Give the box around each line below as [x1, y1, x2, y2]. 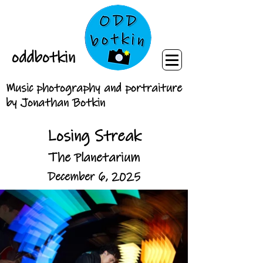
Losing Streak [47, 126, 141, 146]
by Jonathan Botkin [6, 96, 105, 110]
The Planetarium [48, 150, 140, 166]
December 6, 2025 [48, 170, 140, 184]
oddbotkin [11, 48, 75, 68]
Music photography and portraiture [6, 81, 182, 96]
